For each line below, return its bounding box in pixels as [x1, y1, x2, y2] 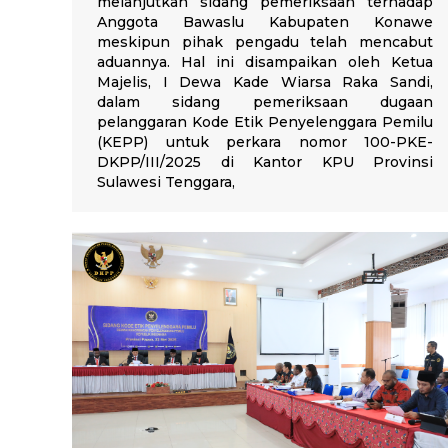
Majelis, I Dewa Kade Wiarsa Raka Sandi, [97, 73, 433, 92]
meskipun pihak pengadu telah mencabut [97, 33, 433, 52]
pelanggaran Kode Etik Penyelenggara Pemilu [97, 113, 433, 132]
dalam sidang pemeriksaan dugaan [97, 93, 433, 112]
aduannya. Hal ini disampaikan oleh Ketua [97, 53, 433, 72]
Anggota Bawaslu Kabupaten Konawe [97, 13, 433, 32]
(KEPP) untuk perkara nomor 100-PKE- [97, 133, 433, 152]
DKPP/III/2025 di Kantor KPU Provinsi [97, 153, 433, 172]
